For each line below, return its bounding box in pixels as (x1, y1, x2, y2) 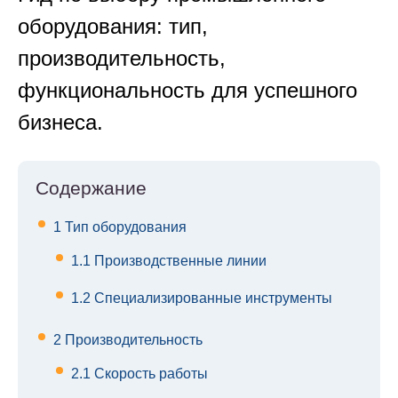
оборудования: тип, (18, 14, 208, 39)
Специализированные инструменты (91, 291, 332, 306)
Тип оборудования (61, 219, 187, 235)
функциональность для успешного (18, 78, 357, 103)
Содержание (36, 178, 147, 199)
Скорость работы (91, 366, 208, 382)
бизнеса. (18, 110, 103, 135)
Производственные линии (91, 253, 267, 269)
